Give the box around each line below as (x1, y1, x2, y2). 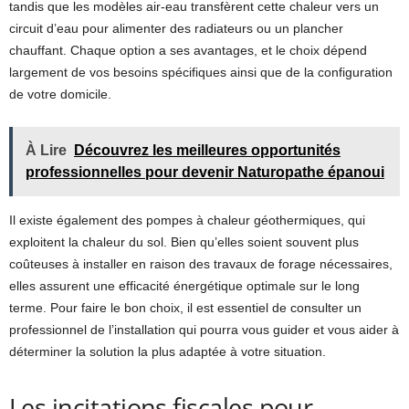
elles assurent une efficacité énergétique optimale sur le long (9, 278, 360, 293)
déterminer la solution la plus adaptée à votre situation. (9, 344, 326, 359)
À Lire (26, 142, 67, 158)
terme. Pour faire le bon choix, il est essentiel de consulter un (9, 300, 362, 315)
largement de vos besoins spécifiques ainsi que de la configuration (9, 65, 393, 79)
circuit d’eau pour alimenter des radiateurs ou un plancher (9, 21, 343, 36)
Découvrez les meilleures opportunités (74, 142, 341, 158)
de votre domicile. (9, 87, 111, 101)
